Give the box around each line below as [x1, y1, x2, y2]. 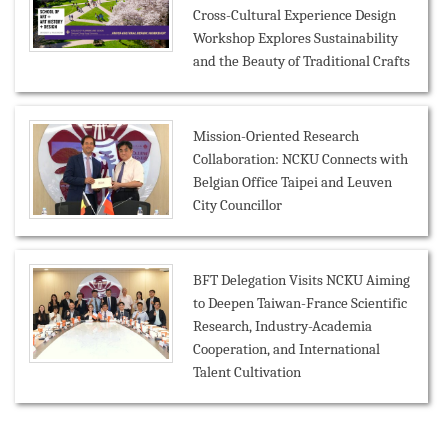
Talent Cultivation [193, 363, 301, 382]
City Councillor [193, 196, 282, 215]
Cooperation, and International [193, 340, 380, 359]
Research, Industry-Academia [193, 317, 372, 336]
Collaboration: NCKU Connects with [193, 150, 408, 169]
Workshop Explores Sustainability [193, 29, 398, 48]
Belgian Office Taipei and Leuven [193, 173, 392, 192]
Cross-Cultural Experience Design [193, 6, 396, 25]
